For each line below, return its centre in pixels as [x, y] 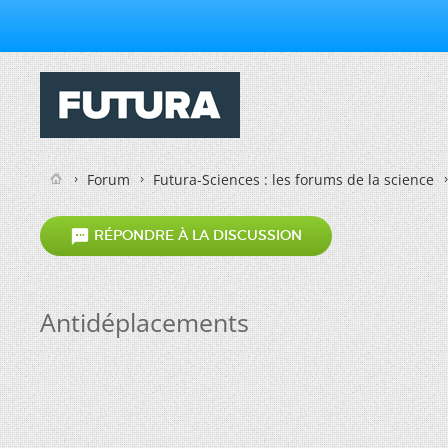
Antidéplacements [144, 322]
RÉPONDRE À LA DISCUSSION [196, 235]
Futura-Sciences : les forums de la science [293, 179]
